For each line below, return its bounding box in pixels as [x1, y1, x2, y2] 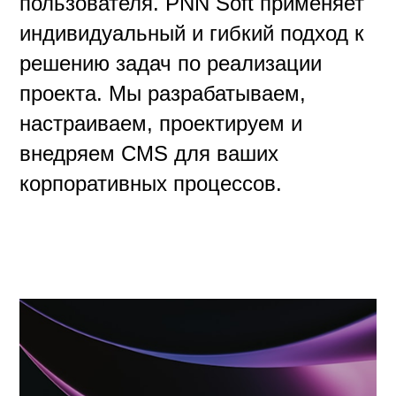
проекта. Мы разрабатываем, [19, 81, 307, 106]
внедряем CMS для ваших [19, 141, 279, 166]
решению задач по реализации [19, 51, 323, 76]
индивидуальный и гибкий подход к [19, 21, 365, 46]
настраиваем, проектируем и [19, 111, 303, 136]
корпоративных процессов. [19, 171, 283, 196]
